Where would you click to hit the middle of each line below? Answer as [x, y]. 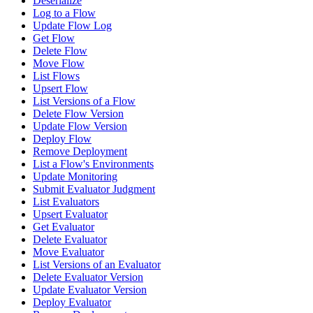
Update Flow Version [80, 126]
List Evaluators [66, 202]
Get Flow [54, 38]
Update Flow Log [72, 26]
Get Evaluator [64, 227]
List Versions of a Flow [84, 101]
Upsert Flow [60, 89]
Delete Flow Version [78, 114]
